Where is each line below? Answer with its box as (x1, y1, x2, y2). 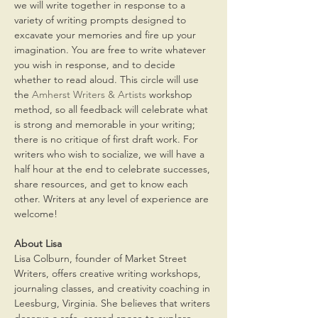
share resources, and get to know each (14, 177, 191, 190)
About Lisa (14, 236, 62, 250)
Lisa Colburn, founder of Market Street (14, 251, 190, 265)
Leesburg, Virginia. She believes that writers (14, 296, 213, 309)
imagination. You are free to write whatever (14, 43, 209, 56)
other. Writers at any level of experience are (14, 192, 212, 205)
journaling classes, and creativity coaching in (14, 281, 213, 295)
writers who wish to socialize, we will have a (14, 147, 207, 160)
